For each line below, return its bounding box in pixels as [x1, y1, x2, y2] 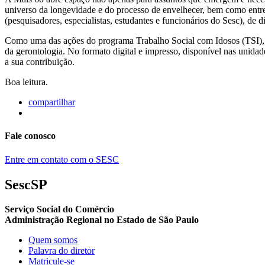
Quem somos [28, 235, 77, 245]
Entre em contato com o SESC [5, 154, 119, 164]
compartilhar [28, 97, 75, 108]
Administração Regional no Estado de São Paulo [5, 215, 199, 225]
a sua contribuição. [5, 57, 75, 67]
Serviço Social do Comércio [5, 204, 114, 215]
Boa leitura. [5, 77, 48, 88]
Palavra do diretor [28, 245, 95, 256]
